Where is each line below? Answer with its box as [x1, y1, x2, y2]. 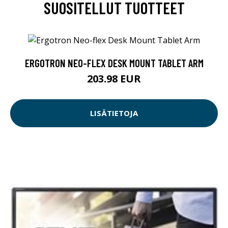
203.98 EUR [87, 71, 141, 85]
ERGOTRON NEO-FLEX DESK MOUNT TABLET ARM [24, 56, 204, 69]
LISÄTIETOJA [90, 108, 138, 119]
